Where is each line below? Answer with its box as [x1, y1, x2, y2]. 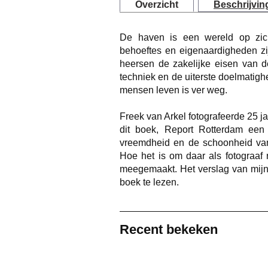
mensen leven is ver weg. [120, 84, 227, 95]
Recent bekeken [120, 222, 218, 237]
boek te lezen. [120, 176, 179, 187]
